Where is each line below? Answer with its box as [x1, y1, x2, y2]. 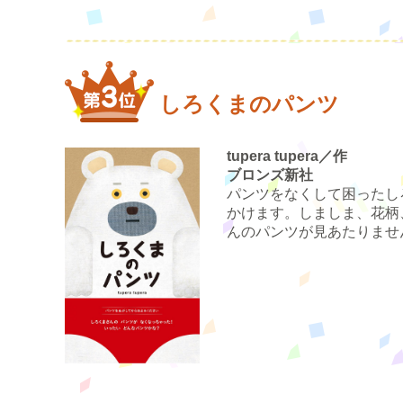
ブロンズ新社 [227, 167, 313, 184]
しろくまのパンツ [159, 92, 339, 117]
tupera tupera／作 [227, 148, 347, 165]
